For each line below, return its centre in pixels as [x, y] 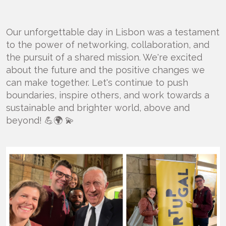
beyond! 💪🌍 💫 [40, 120]
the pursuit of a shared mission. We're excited [104, 57]
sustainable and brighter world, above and [98, 108]
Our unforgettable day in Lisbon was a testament [113, 32]
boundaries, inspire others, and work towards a [108, 95]
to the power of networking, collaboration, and [108, 45]
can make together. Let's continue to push [97, 82]
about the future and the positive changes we [105, 70]
